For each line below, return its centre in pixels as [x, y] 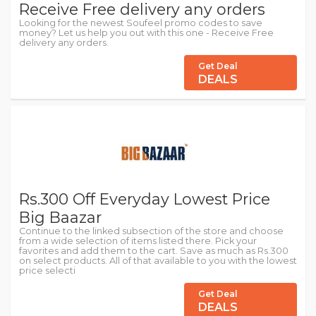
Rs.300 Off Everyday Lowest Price [145, 199]
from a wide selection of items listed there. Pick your [138, 241]
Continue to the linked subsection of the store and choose [151, 231]
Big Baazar [60, 217]
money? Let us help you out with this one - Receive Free [146, 33]
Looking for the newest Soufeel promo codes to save [141, 23]
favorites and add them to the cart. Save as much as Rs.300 [154, 251]
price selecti [47, 271]
